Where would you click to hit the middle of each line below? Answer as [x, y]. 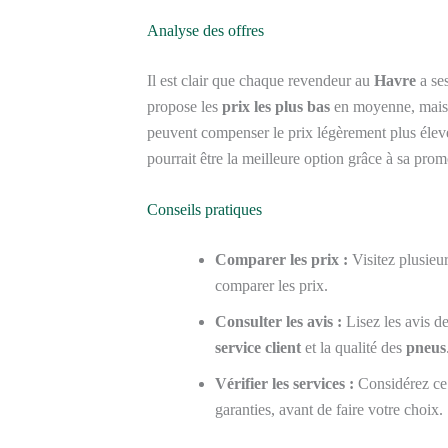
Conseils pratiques [204, 210]
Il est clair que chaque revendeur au [260, 80]
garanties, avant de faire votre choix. [329, 410]
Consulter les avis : [278, 322]
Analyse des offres [205, 30]
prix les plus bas [276, 106]
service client [258, 348]
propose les [184, 106]
